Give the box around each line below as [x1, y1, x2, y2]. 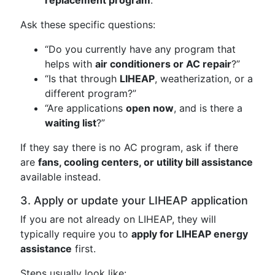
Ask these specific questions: [20, 18, 155, 31]
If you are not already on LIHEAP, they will [20, 213, 216, 225]
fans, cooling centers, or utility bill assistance [38, 156, 253, 168]
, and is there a [174, 102, 242, 114]
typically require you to [20, 228, 131, 240]
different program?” [45, 87, 136, 99]
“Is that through [45, 72, 120, 85]
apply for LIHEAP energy [131, 228, 248, 240]
